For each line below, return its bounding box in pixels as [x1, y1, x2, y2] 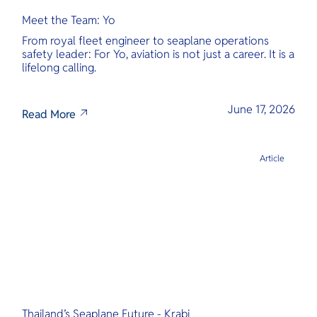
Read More [22, 107, 76, 122]
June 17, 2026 [227, 101, 295, 117]
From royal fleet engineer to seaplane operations [22, 33, 270, 49]
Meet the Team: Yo [22, 12, 116, 28]
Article [260, 152, 285, 164]
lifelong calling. [22, 60, 97, 76]
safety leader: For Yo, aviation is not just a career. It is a [22, 47, 295, 62]
